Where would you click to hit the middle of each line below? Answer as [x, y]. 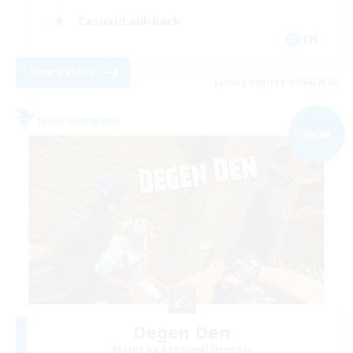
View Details [63, 72]
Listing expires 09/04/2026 [276, 82]
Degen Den [182, 331]
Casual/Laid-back [129, 20]
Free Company [80, 120]
